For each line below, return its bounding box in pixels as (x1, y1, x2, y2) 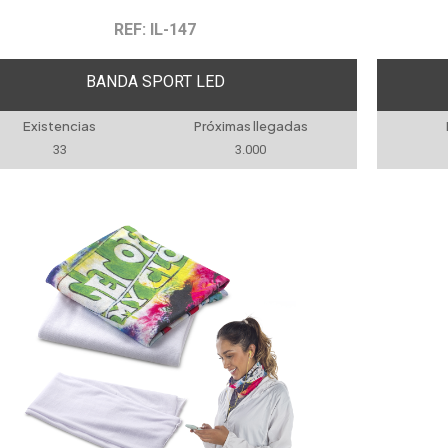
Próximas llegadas (193, 118, 308, 134)
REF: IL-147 (114, 20, 197, 39)
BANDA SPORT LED (85, 71, 225, 91)
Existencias (23, 118, 97, 134)
